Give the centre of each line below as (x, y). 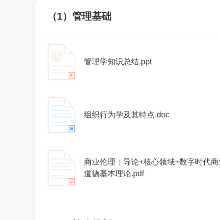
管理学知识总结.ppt (118, 62)
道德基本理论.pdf (114, 174)
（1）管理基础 (79, 16)
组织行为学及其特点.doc (127, 115)
